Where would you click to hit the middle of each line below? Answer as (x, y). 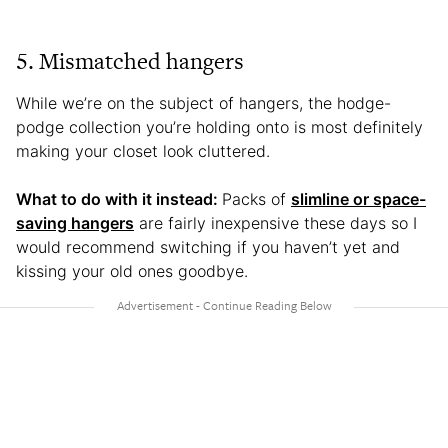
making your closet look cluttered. (145, 151)
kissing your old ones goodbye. (134, 271)
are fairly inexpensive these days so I (275, 223)
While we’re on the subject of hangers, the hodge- (203, 103)
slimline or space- (358, 199)
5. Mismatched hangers (130, 61)
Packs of (256, 199)
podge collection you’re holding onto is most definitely (219, 127)
